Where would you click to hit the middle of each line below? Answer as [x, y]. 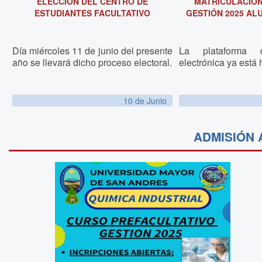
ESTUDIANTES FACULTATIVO [92, 13]
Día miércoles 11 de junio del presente [92, 50]
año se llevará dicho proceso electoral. [92, 62]
